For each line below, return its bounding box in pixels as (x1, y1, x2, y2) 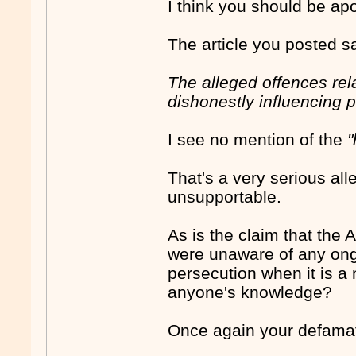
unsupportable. (168, 188, 282, 207)
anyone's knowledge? (168, 283, 333, 302)
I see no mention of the (168, 130, 348, 149)
